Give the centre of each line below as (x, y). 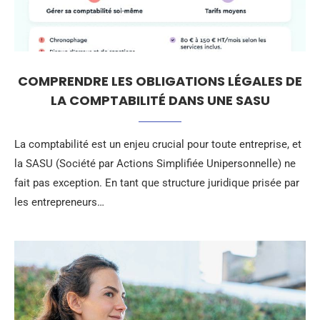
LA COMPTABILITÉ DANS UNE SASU (160, 100)
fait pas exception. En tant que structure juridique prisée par (157, 183)
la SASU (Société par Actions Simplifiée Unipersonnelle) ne (155, 164)
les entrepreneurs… (59, 202)
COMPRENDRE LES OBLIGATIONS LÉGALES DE (160, 81)
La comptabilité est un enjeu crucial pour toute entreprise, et (158, 144)
